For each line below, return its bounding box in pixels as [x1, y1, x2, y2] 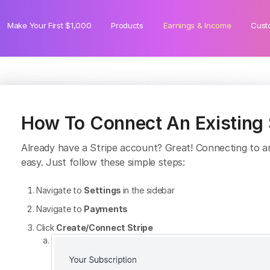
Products [111, 20, 143, 30]
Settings [84, 185, 123, 195]
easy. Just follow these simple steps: [20, 156, 185, 168]
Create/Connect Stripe [56, 222, 153, 233]
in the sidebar [122, 185, 175, 195]
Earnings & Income [163, 20, 231, 30]
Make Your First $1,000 [7, 20, 92, 30]
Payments [84, 204, 128, 214]
